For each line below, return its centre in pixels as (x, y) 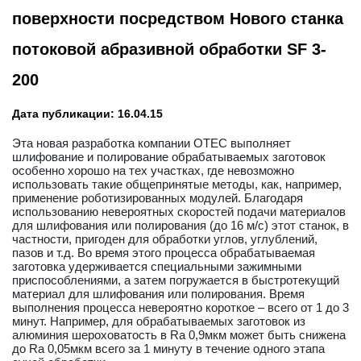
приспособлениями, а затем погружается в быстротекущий (176, 280)
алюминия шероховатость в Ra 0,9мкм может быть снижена (179, 335)
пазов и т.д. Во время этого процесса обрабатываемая (164, 253)
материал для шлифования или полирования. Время (158, 294)
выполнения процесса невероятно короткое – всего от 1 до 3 (180, 307)
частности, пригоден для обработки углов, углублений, (165, 239)
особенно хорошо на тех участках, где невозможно (153, 170)
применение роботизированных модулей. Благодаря (158, 198)
